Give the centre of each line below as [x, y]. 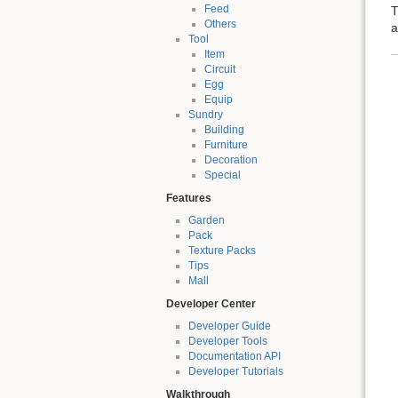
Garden [206, 221]
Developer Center [211, 303]
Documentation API [234, 357]
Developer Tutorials [235, 372]
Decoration [231, 160]
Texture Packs [222, 251]
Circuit [219, 70]
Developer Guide [229, 326]
